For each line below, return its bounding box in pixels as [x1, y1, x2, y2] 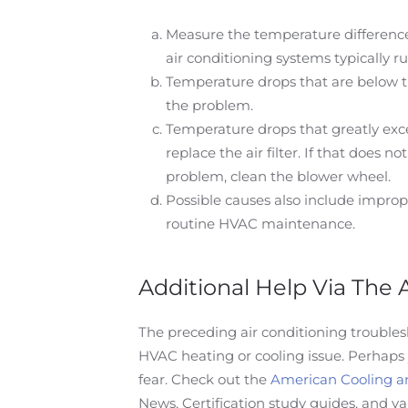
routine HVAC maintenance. [166, 215, 355, 232]
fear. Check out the [138, 371, 270, 388]
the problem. [166, 97, 253, 114]
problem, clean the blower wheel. [166, 168, 391, 185]
